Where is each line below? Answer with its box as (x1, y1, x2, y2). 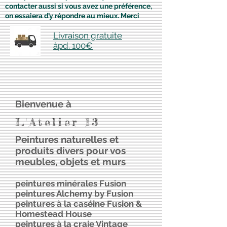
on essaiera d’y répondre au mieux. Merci (5, 11, 139, 20)
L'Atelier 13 (15, 115, 100, 129)
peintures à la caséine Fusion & (15, 199, 142, 209)
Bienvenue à (15, 98, 71, 109)
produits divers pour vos (15, 145, 126, 156)
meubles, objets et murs (15, 156, 126, 167)
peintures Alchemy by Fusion (15, 188, 133, 199)
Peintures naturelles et (15, 134, 119, 145)
